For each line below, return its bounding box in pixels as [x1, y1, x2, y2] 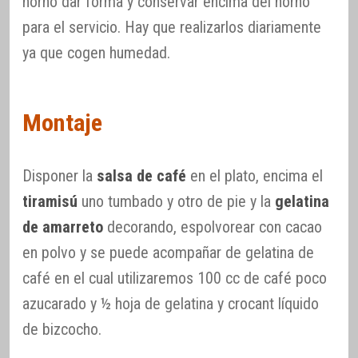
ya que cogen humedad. [22, 42, 170, 62]
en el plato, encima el [186, 165, 323, 185]
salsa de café [97, 165, 186, 185]
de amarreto [22, 217, 103, 237]
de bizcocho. [22, 319, 101, 339]
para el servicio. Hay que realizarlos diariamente [22, 17, 321, 37]
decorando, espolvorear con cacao [103, 217, 322, 237]
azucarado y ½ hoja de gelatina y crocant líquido [22, 293, 319, 313]
